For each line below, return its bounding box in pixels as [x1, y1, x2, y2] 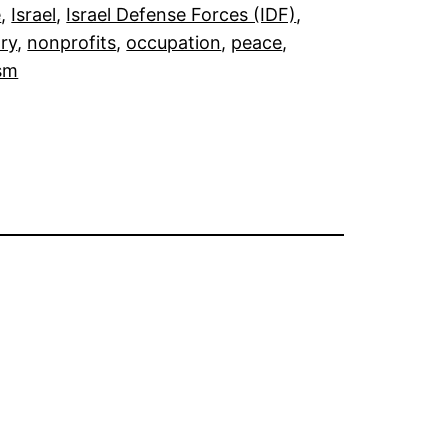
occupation [126, 32, 222, 53]
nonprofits [27, 32, 117, 53]
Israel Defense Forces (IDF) [66, 4, 297, 25]
